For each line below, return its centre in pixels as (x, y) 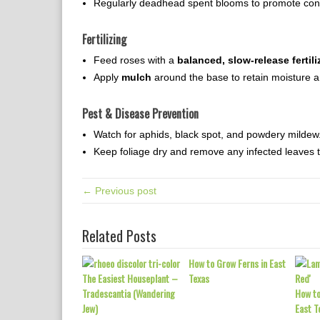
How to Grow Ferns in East (237, 263)
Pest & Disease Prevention (140, 114)
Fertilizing (104, 39)
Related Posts (119, 236)
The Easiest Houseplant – (130, 278)
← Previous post (119, 191)
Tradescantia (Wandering (129, 293)
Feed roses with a (135, 60)
